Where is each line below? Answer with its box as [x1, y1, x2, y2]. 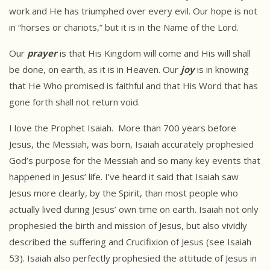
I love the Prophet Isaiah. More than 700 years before [9, 122, 236, 134]
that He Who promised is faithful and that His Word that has [9, 80, 258, 92]
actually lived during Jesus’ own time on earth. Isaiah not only [9, 203, 259, 216]
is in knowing [195, 63, 249, 76]
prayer [27, 47, 57, 60]
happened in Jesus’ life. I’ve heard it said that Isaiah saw [9, 171, 239, 183]
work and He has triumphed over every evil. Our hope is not [9, 5, 257, 17]
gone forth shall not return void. [9, 96, 140, 108]
